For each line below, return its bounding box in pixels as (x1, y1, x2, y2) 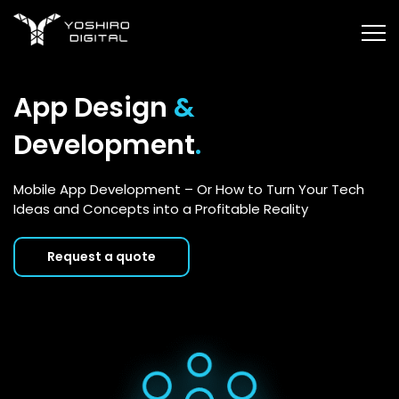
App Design (13, 89, 174, 126)
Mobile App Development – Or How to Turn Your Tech (13, 180, 364, 199)
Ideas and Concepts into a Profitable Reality (13, 199, 308, 218)
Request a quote (47, 248, 156, 265)
